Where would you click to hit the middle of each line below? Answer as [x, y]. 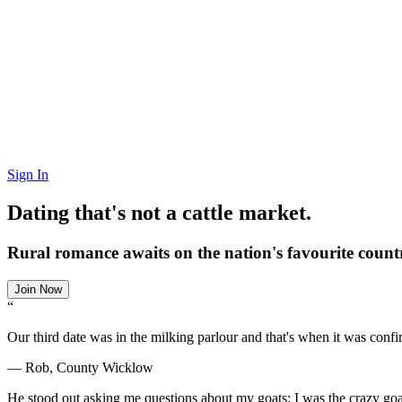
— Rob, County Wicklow [80, 367]
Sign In [28, 175]
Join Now [38, 289]
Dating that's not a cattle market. [159, 213]
